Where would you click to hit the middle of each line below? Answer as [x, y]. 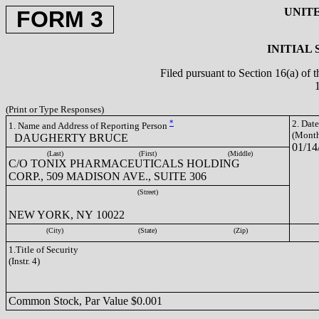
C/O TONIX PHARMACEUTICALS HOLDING [124, 163]
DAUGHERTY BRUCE [68, 138]
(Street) [148, 192]
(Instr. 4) [24, 261]
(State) [147, 230]
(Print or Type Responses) [55, 109]
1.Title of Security [43, 250]
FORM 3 [60, 19]
